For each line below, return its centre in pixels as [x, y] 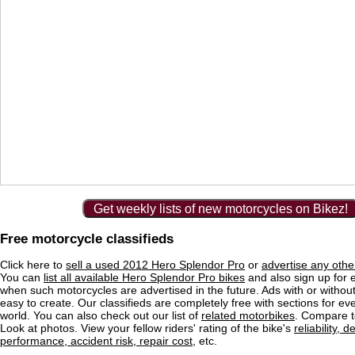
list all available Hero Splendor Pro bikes [144, 278]
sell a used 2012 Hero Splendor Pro [155, 265]
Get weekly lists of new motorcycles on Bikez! [220, 209]
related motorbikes [248, 316]
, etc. [205, 341]
